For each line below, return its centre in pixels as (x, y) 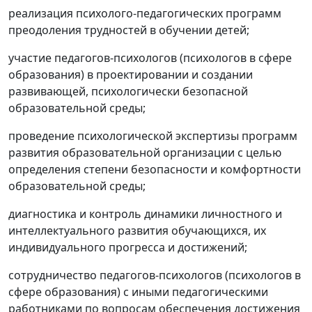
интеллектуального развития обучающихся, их (137, 231)
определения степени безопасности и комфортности (155, 170)
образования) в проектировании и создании (131, 75)
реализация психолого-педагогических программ (145, 14)
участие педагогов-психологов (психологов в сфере (150, 58)
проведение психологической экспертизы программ (153, 136)
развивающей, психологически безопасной (128, 92)
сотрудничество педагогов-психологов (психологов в (155, 275)
